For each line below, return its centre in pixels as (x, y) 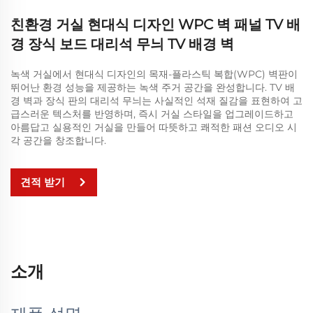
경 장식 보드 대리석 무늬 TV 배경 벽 (122, 44)
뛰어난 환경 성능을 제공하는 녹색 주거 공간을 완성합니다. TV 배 (153, 87)
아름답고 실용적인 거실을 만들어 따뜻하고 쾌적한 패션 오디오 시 (154, 127)
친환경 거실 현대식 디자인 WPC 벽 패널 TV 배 (155, 24)
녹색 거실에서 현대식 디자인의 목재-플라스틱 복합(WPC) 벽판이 (154, 74)
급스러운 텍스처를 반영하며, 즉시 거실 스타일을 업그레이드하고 (152, 114)
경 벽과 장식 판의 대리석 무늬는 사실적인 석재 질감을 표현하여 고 (156, 100)
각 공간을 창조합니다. (58, 140)
